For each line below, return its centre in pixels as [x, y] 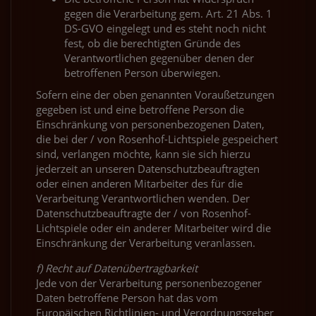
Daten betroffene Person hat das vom [127, 297]
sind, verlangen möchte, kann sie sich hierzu [143, 153]
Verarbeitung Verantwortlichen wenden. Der [143, 198]
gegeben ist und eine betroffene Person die [140, 109]
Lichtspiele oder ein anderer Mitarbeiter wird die [153, 227]
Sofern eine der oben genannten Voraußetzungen [155, 94]
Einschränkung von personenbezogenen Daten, [150, 124]
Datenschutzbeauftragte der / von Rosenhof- [144, 213]
